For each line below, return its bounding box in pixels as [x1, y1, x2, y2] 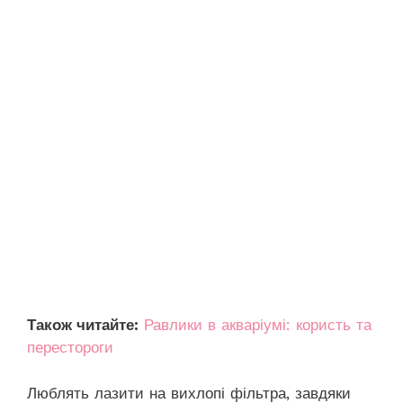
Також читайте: [27, 316, 139, 335]
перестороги [27, 338, 113, 357]
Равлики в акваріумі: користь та [144, 316, 372, 335]
